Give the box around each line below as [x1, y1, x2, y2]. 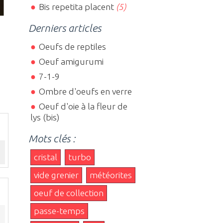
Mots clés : [28, 132, 76, 144]
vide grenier [34, 170, 79, 180]
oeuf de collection [34, 188, 104, 198]
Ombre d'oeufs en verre [38, 86, 132, 96]
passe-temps [34, 206, 85, 216]
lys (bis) [30, 112, 60, 122]
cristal [34, 152, 58, 162]
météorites [90, 170, 132, 180]
